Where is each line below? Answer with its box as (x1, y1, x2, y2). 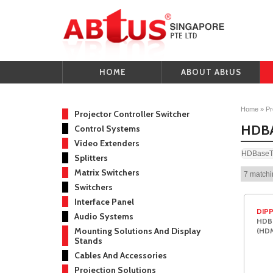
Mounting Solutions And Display (74, 225, 201, 236)
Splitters (74, 152, 108, 163)
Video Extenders (74, 138, 140, 149)
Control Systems (74, 123, 140, 134)
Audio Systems (74, 211, 133, 222)
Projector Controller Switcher (74, 108, 190, 119)
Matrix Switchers (74, 167, 140, 178)
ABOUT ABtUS (181, 67, 241, 77)
